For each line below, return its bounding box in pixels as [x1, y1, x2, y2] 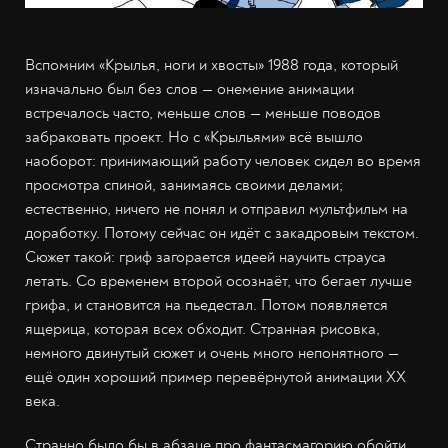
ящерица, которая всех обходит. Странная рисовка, [25, 319, 380, 340]
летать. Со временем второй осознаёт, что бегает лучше [25, 271, 412, 292]
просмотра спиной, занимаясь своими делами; [25, 175, 343, 196]
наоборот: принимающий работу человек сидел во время [25, 151, 421, 172]
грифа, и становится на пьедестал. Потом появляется [25, 295, 388, 316]
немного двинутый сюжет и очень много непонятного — [25, 343, 399, 364]
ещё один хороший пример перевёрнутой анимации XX [25, 367, 406, 388]
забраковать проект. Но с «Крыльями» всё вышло [25, 127, 363, 148]
